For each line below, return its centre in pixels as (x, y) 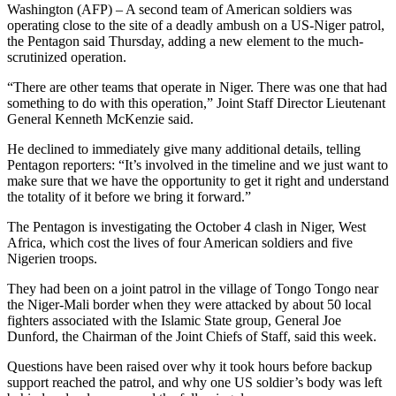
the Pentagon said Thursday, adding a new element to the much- (185, 42)
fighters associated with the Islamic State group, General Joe (174, 321)
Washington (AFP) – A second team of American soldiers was (179, 10)
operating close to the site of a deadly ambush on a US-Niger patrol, (196, 26)
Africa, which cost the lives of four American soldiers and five (180, 243)
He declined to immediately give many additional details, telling (184, 149)
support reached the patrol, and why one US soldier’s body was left (194, 383)
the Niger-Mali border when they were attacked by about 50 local (189, 305)
